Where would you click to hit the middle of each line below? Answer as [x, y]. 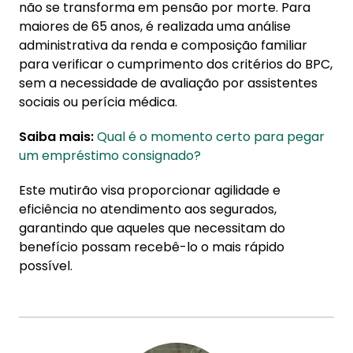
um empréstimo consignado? [110, 156]
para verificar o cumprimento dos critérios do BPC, [176, 64]
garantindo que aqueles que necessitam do [152, 228]
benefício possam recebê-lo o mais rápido [152, 247]
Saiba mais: [56, 137]
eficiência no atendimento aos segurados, [148, 209]
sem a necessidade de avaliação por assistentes [168, 83]
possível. [46, 266]
